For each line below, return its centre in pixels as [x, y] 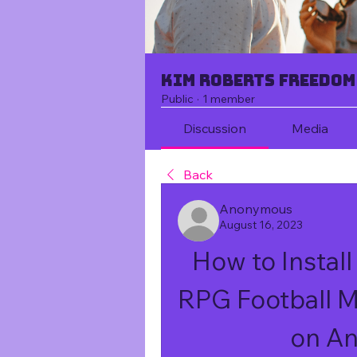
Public [177, 99]
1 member [229, 99]
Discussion [215, 128]
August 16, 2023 [261, 225]
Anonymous [256, 209]
